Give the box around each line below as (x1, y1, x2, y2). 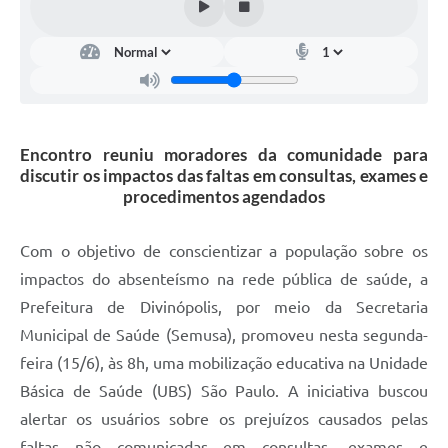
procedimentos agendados (123, 185, 325, 207)
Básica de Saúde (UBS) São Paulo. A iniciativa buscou (20, 381, 428, 400)
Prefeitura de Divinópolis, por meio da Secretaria (20, 297, 428, 316)
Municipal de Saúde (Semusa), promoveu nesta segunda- (20, 325, 428, 344)
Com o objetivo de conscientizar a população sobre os (20, 241, 428, 260)
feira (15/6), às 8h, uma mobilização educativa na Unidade (20, 353, 428, 372)
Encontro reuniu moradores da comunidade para (20, 143, 428, 165)
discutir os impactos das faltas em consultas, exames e (20, 164, 428, 186)
